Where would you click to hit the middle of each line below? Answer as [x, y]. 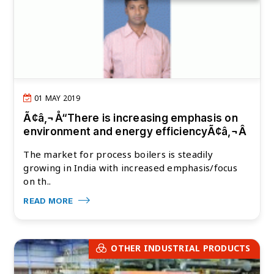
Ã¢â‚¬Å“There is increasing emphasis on [131, 118]
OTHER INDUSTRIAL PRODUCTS [181, 248]
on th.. [37, 181]
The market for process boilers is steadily [118, 154]
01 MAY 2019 [56, 98]
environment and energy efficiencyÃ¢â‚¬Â [135, 131]
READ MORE [49, 200]
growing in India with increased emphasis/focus [130, 167]
